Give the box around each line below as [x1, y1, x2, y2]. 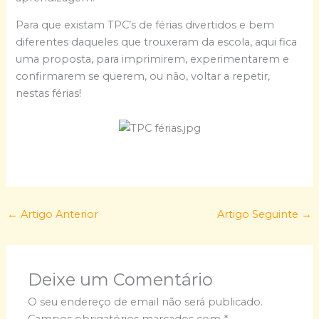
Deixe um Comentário [28, 269, 214, 291]
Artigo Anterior [17, 208, 98, 221]
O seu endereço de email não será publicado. [28, 296, 263, 309]
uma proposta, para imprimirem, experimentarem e [16, 53, 290, 66]
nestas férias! [16, 87, 82, 100]
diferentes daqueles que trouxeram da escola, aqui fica [16, 36, 298, 49]
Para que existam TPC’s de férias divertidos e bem [16, 19, 275, 32]
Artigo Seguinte [217, 208, 302, 221]
